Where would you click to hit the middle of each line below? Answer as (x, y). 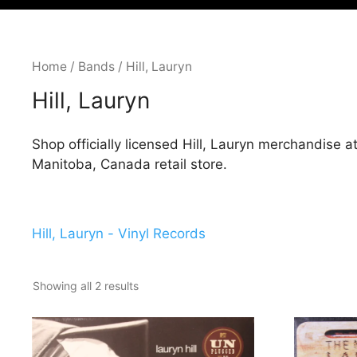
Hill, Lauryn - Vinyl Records (119, 234)
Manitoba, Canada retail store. (129, 164)
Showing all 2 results (86, 285)
